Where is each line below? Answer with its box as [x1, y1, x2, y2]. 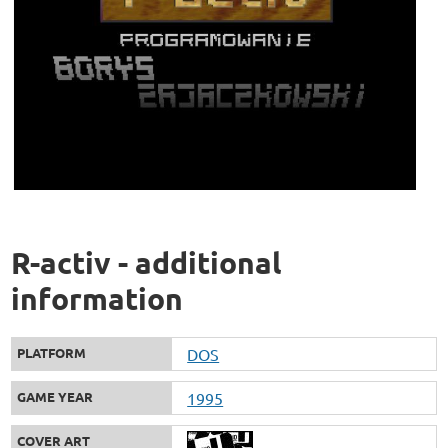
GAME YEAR [17, 387, 94, 405]
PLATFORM [17, 343, 87, 361]
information [11, 279, 184, 317]
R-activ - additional [11, 243, 282, 281]
